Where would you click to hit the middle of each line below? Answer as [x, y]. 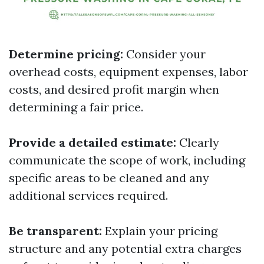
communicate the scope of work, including [127, 160]
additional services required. [88, 195]
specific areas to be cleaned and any [109, 178]
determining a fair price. [76, 107]
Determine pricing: [66, 54]
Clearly [198, 142]
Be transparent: [55, 231]
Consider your [164, 54]
